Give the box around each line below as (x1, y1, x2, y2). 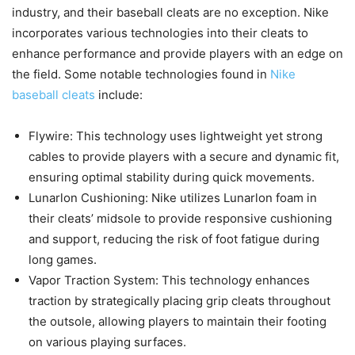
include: (95, 87, 143, 103)
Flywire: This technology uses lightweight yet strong (29, 128, 323, 144)
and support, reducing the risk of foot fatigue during (29, 231, 319, 247)
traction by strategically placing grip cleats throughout (29, 293, 330, 309)
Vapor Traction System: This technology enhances (29, 273, 310, 288)
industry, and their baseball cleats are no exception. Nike (12, 5, 329, 21)
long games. (29, 252, 97, 268)
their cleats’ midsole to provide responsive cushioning (29, 211, 332, 227)
